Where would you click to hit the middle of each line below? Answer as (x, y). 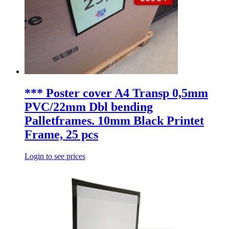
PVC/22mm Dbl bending (89, 107)
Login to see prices (55, 156)
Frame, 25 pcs (61, 135)
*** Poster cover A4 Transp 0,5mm (116, 93)
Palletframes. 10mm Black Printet (114, 121)
